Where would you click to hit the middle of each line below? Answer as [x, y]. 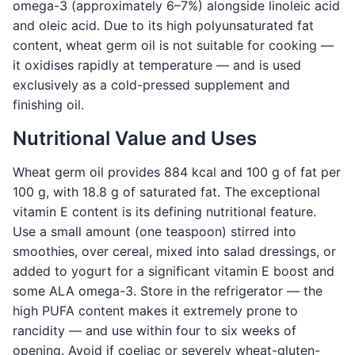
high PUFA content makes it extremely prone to [155, 311]
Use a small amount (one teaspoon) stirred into [155, 232]
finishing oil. [48, 105]
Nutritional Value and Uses [135, 139]
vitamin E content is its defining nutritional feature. [164, 212]
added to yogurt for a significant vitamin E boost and [174, 271]
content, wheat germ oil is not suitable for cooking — [173, 46]
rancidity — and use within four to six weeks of [155, 331]
